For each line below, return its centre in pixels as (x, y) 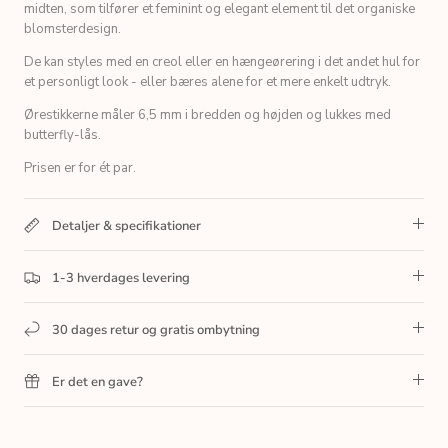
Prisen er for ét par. (80, 167)
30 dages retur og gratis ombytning (156, 329)
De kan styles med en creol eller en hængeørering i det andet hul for (222, 61)
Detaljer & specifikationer (126, 225)
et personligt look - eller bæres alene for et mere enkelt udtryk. (207, 81)
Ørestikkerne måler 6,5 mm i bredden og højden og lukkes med (207, 114)
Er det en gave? (97, 381)
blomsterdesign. (72, 28)
